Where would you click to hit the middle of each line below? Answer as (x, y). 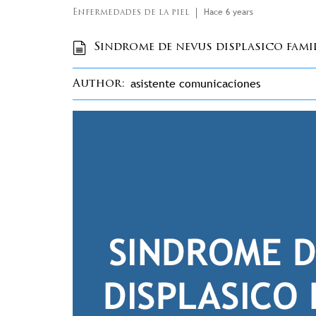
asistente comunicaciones (195, 84)
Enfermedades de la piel (131, 13)
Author (97, 84)
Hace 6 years (229, 12)
